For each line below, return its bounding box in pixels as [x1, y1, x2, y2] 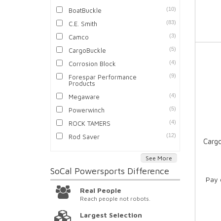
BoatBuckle [69, 6, 102, 15]
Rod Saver [69, 133, 100, 141]
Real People [80, 186, 122, 195]
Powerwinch [69, 106, 105, 114]
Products [69, 79, 96, 88]
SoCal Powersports [50, 166, 127, 177]
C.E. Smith [69, 20, 98, 28]
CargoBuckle [69, 46, 107, 55]
